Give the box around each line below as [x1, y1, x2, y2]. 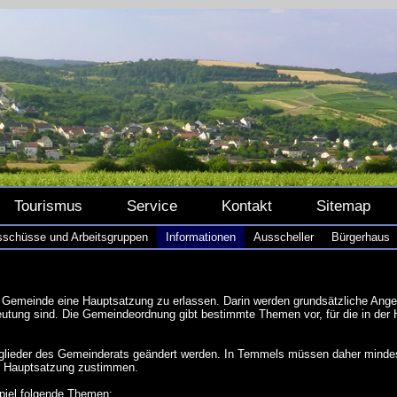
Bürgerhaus [331, 230, 390, 244]
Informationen [166, 230, 236, 244]
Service [127, 197, 177, 214]
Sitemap [316, 197, 370, 214]
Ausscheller [253, 230, 314, 244]
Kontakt [222, 197, 272, 214]
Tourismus [14, 197, 82, 214]
